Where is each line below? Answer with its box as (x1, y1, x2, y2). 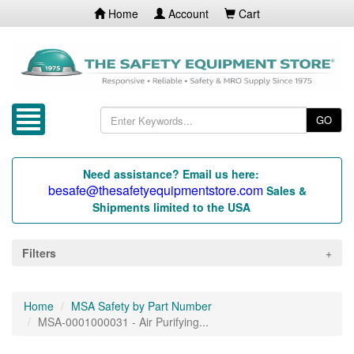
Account (165, 6, 209, 21)
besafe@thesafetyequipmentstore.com (47, 181, 263, 200)
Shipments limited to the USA (92, 199, 250, 216)
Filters (22, 245, 56, 262)
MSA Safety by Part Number (71, 298, 212, 314)
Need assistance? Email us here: (83, 166, 259, 183)
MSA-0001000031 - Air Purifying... (38, 314, 209, 330)
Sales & (265, 183, 307, 199)
